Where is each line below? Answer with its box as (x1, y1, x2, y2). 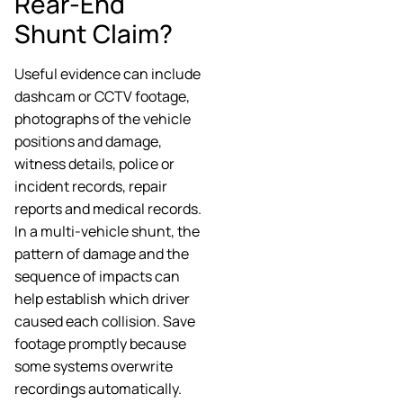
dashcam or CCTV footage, (14, 85, 190, 106)
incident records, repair (14, 175, 167, 196)
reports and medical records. (14, 198, 201, 219)
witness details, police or (14, 153, 175, 174)
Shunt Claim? (14, 15, 173, 50)
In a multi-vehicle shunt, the (14, 220, 200, 241)
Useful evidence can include (14, 63, 201, 84)
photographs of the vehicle (14, 108, 191, 129)
